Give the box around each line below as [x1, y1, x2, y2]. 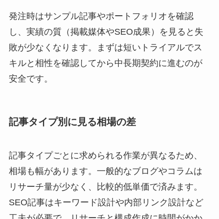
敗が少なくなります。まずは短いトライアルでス [8, 42, 202, 52]
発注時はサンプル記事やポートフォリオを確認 [8, 11, 194, 21]
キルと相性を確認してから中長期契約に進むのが [8, 58, 202, 68]
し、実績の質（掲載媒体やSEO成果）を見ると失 [8, 26, 203, 37]
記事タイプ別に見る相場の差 [8, 116, 136, 127]
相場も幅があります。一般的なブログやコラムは [8, 166, 202, 176]
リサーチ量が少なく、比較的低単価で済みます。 [8, 182, 202, 192]
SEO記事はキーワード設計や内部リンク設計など [8, 197, 203, 208]
